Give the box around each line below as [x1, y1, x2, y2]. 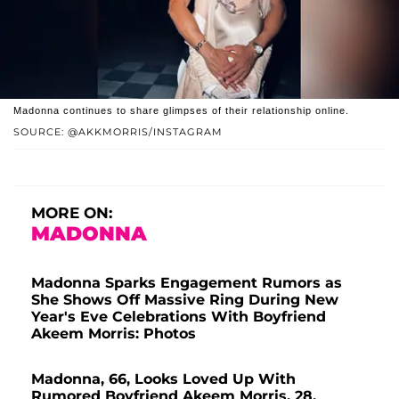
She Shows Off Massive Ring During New [31, 291, 338, 309]
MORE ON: [31, 204, 112, 223]
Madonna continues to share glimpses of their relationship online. [13, 105, 349, 117]
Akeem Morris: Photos [31, 325, 196, 343]
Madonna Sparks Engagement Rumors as [31, 274, 342, 292]
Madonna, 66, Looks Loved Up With [31, 370, 296, 388]
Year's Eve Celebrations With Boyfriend [31, 308, 326, 326]
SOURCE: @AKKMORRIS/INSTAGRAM [13, 126, 223, 139]
